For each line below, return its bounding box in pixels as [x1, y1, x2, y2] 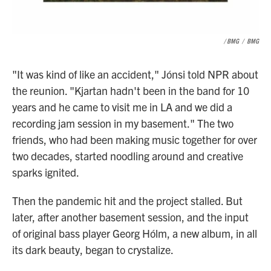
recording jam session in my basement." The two [12, 116, 233, 130]
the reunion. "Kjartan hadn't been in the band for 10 [12, 83, 249, 97]
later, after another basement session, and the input [12, 210, 249, 224]
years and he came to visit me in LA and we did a [12, 100, 232, 114]
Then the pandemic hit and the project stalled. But [12, 194, 243, 207]
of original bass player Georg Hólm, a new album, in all [12, 226, 257, 240]
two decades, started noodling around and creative [12, 149, 243, 163]
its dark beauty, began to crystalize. [12, 243, 174, 256]
